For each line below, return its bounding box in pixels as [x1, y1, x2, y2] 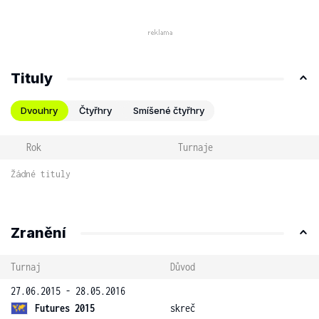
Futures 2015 [35, 302, 95, 314]
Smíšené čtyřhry [133, 105, 204, 116]
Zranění [11, 224, 66, 241]
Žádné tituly [11, 169, 70, 179]
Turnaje [177, 141, 213, 153]
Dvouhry [21, 105, 58, 116]
